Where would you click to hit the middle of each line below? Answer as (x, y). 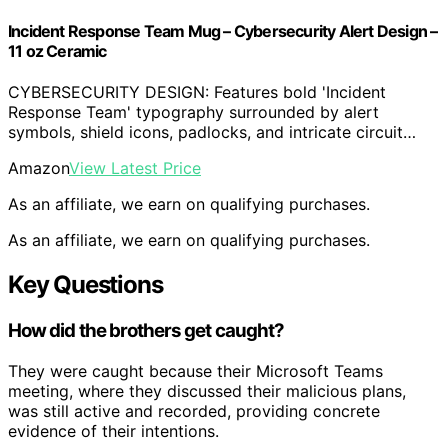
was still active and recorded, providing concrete (194, 410)
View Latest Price (135, 168)
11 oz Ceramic (57, 50)
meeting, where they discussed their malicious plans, (207, 390)
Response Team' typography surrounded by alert (193, 112)
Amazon (38, 168)
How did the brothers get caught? (146, 331)
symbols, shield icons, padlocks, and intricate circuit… (212, 132)
